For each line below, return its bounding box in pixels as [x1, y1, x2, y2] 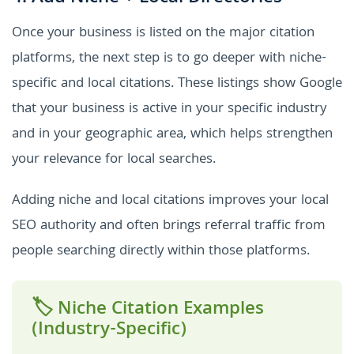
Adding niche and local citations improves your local [12, 189, 329, 213]
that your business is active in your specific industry [12, 97, 326, 121]
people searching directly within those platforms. [12, 239, 310, 263]
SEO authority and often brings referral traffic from [12, 214, 326, 238]
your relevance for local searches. [12, 148, 216, 171]
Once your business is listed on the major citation [12, 21, 314, 45]
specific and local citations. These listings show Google [12, 72, 342, 96]
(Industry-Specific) [32, 314, 186, 346]
